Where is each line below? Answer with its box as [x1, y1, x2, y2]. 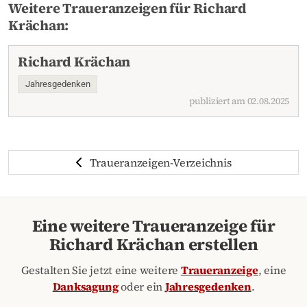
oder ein [118, 278, 165, 294]
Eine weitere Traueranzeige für [32, 214, 275, 237]
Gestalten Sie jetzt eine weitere [21, 262, 181, 278]
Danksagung [52, 278, 119, 294]
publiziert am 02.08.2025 [188, 95, 290, 108]
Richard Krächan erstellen [49, 232, 258, 256]
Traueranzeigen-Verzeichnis [89, 154, 232, 170]
